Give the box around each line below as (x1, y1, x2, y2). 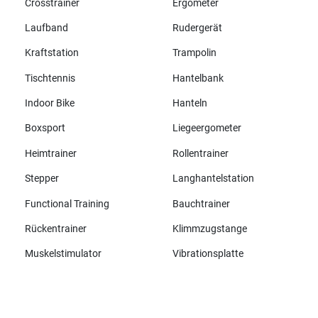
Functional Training (24, 197, 109, 210)
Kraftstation (24, 47, 79, 60)
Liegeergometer (172, 122, 241, 135)
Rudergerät (172, 21, 222, 34)
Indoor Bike (24, 97, 75, 110)
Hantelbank (172, 72, 224, 84)
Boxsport (24, 122, 65, 135)
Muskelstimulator (24, 248, 102, 261)
